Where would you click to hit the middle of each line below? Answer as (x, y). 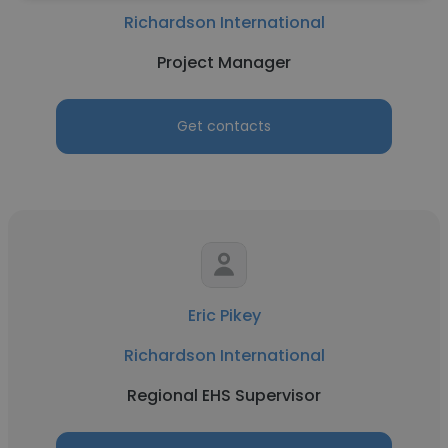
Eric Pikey (224, 315)
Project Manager (224, 62)
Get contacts (224, 126)
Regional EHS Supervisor (224, 395)
